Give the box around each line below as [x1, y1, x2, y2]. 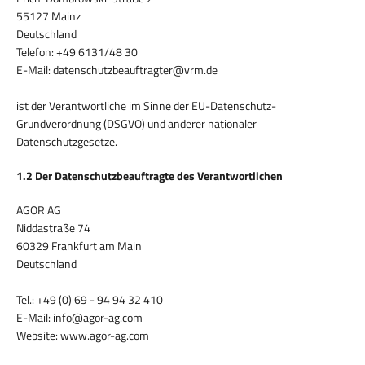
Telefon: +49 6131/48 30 [16, 42, 138, 60]
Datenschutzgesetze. [16, 132, 117, 150]
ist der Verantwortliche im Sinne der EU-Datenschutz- [16, 96, 276, 114]
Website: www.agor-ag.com [16, 326, 149, 344]
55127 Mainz [16, 7, 81, 24]
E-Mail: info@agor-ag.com [16, 308, 143, 326]
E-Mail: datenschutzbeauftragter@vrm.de [16, 60, 218, 78]
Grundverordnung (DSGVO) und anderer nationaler [16, 114, 257, 132]
